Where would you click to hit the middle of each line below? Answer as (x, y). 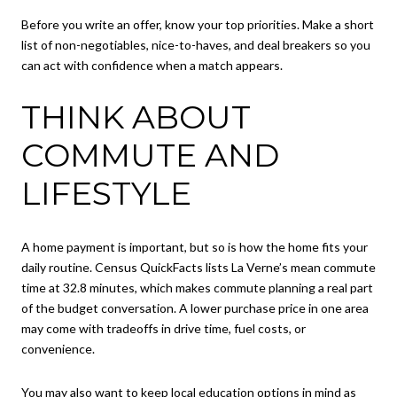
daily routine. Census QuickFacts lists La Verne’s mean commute (198, 267)
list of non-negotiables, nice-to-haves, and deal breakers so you (196, 44)
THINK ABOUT (136, 117)
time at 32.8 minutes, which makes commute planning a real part (197, 287)
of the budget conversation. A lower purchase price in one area (195, 307)
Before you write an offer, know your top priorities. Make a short (198, 24)
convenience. (58, 348)
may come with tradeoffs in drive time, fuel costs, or (163, 328)
